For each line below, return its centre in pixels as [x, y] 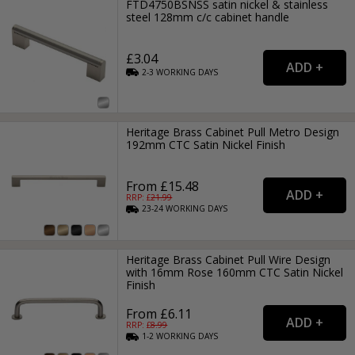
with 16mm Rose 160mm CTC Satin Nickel [235, 273]
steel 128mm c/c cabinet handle [208, 17]
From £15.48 [163, 186]
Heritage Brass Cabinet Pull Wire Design [229, 260]
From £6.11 [159, 314]
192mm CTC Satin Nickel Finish [206, 144]
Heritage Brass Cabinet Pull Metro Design [233, 132]
